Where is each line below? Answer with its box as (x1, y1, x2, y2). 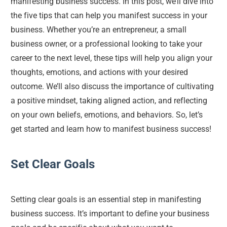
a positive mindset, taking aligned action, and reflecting (11, 96, 209, 106)
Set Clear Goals (11, 157, 95, 172)
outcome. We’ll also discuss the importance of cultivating (11, 82, 216, 92)
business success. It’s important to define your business (11, 209, 211, 219)
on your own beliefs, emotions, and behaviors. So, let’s (11, 110, 205, 120)
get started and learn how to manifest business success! (11, 124, 211, 134)
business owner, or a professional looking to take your (11, 39, 204, 49)
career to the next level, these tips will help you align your (11, 53, 214, 63)
